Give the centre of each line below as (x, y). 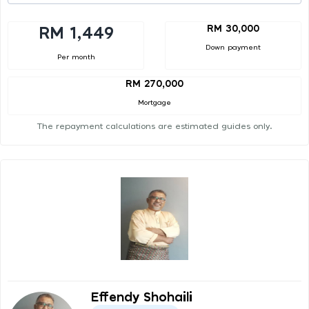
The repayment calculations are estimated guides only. (154, 127)
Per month (76, 57)
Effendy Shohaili (141, 298)
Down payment (233, 47)
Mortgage (154, 103)
